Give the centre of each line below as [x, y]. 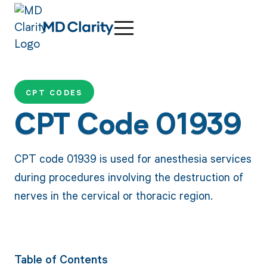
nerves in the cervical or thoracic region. [113, 195]
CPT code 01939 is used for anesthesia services [133, 158]
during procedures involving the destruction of [128, 176]
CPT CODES [54, 93]
